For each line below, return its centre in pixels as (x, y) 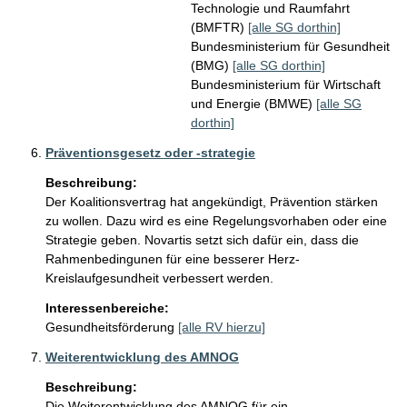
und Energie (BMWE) (253, 104)
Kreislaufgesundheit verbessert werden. (161, 278)
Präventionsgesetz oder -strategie (150, 153)
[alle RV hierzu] (222, 327)
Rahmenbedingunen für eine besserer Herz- (173, 259)
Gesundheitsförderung (110, 327)
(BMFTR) (219, 27)
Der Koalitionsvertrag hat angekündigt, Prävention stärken (213, 202)
